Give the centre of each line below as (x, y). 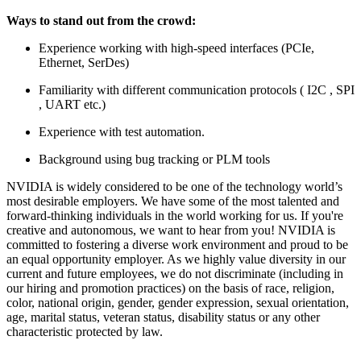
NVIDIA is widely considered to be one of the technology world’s (174, 186)
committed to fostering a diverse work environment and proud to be (177, 244)
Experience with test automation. (122, 131)
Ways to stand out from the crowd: (101, 20)
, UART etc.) (72, 104)
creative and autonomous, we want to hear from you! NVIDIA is (171, 230)
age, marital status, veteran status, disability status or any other (163, 317)
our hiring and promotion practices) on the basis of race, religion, (170, 288)
